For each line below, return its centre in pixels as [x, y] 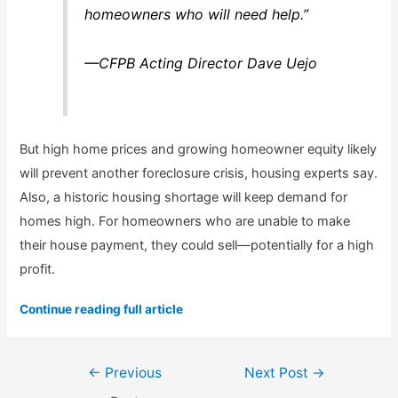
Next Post [279, 372]
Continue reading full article [102, 310]
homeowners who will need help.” [196, 15]
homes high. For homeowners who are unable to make [185, 221]
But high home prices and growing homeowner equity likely [199, 149]
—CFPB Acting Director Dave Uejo [200, 63]
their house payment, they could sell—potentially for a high [197, 245]
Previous [131, 372]
